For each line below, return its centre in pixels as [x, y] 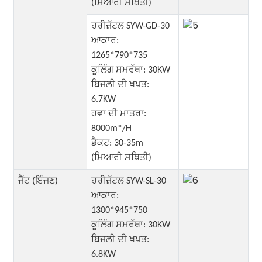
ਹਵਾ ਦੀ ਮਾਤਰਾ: [118, 114]
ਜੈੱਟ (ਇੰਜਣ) [38, 181]
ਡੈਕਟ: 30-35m [117, 143]
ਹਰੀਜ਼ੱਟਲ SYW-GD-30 [130, 26]
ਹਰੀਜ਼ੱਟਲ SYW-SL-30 [128, 181]
